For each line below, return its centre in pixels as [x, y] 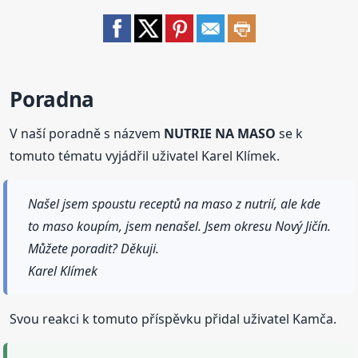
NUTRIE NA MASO [220, 133]
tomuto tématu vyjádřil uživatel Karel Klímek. [145, 155]
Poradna [52, 99]
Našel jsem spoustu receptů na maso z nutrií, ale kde [175, 203]
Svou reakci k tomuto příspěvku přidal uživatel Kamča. [173, 318]
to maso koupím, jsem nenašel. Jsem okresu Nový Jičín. [180, 226]
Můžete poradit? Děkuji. [94, 248]
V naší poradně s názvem [87, 133]
